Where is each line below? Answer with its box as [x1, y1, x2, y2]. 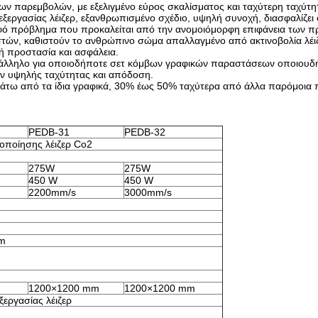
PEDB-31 [28, 126, 70, 138]
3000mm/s [124, 187, 172, 198]
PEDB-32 [124, 126, 165, 138]
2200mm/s [28, 187, 76, 198]
